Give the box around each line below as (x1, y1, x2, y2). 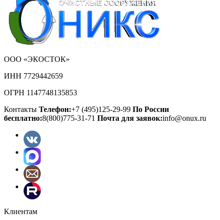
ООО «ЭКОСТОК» (4, 55, 70, 63)
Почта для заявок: (97, 113, 163, 122)
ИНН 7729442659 (4, 71, 63, 80)
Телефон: (39, 105, 71, 113)
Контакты (4, 105, 37, 113)
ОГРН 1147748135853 (4, 88, 77, 97)
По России (133, 105, 169, 113)
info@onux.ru (163, 113, 206, 122)
